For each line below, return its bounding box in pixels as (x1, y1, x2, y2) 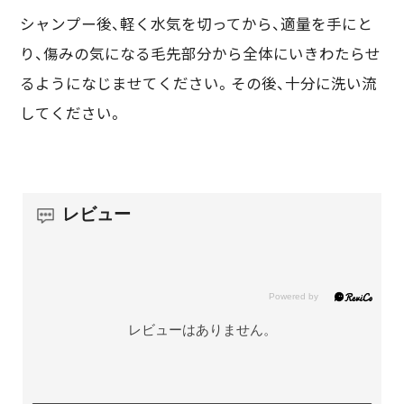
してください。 (20, 106, 124, 122)
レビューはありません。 (127, 321, 277, 337)
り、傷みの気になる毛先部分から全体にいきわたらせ (20, 47, 381, 62)
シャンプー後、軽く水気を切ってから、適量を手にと (20, 17, 373, 32)
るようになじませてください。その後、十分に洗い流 (20, 77, 378, 92)
